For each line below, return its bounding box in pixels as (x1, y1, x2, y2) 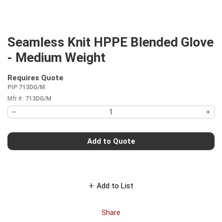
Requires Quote (7, 73, 63, 82)
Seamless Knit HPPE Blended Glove (7, 35, 214, 50)
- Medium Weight (7, 50, 106, 65)
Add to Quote (87, 136, 135, 146)
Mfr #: (7, 95, 23, 102)
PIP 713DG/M (7, 84, 45, 91)
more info (65, 78, 98, 87)
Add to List (97, 181, 133, 190)
